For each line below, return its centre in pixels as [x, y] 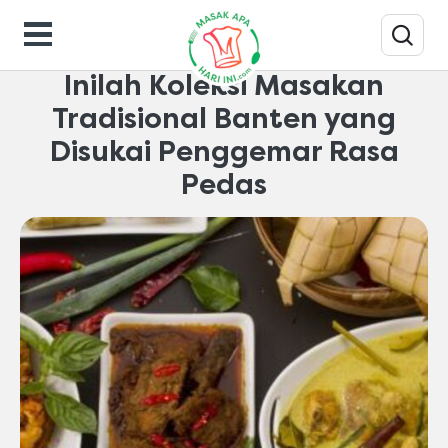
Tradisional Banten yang [224, 118]
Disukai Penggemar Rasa [224, 151]
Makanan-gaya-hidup [119, 42]
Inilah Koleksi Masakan [224, 85]
